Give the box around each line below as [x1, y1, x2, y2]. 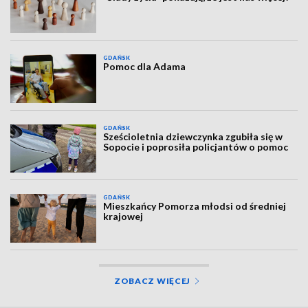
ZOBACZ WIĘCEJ [113, 275, 191, 286]
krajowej [103, 210, 144, 223]
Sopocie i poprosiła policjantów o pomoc [103, 140, 289, 153]
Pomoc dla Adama [103, 60, 186, 73]
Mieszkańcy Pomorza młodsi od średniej [103, 200, 287, 212]
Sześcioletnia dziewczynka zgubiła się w [103, 130, 283, 142]
